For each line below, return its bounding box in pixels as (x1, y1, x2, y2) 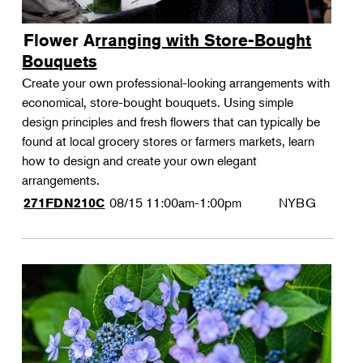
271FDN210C (23, 195, 105, 211)
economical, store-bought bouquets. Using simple (22, 94, 294, 110)
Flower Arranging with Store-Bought (23, 30, 312, 50)
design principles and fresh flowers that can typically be (22, 113, 321, 130)
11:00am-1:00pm (146, 194, 242, 211)
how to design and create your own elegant (22, 152, 258, 169)
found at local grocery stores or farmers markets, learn (22, 133, 315, 149)
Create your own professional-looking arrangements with (22, 75, 331, 91)
